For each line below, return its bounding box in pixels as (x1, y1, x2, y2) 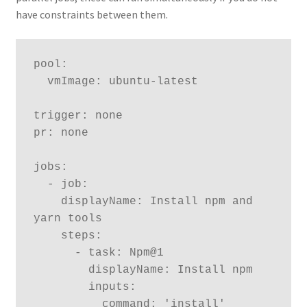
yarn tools (33, 212, 109, 225)
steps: (33, 230, 61, 243)
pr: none (33, 127, 102, 140)
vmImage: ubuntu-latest (33, 75, 47, 88)
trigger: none (33, 110, 123, 123)
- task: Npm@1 (33, 247, 75, 260)
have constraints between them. (15, 7, 168, 21)
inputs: (33, 281, 88, 294)
